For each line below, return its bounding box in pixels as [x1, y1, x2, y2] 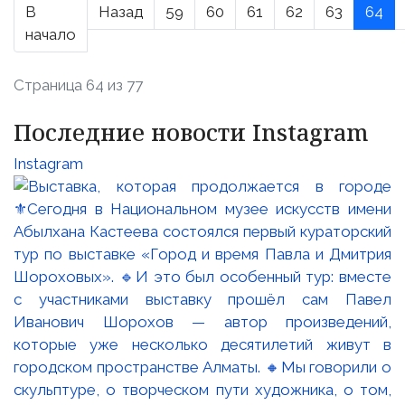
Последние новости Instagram [14, 117, 368, 148]
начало [25, 25, 76, 44]
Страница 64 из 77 [14, 76, 143, 95]
